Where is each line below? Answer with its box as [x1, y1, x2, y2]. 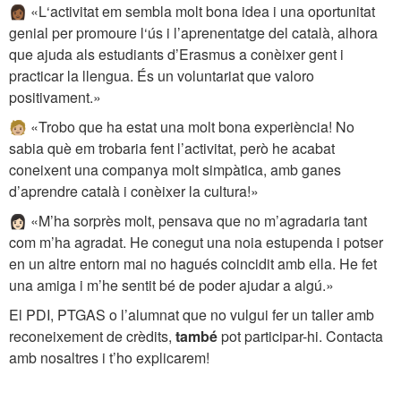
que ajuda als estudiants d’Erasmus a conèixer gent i [9, 43, 344, 64]
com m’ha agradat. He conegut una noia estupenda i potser [9, 231, 383, 252]
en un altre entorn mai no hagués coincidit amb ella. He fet [9, 252, 377, 274]
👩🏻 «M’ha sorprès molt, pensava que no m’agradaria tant [9, 209, 367, 231]
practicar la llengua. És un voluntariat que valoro [9, 64, 314, 86]
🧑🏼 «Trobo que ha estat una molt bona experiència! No [9, 115, 354, 137]
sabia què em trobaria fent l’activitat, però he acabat [9, 137, 335, 158]
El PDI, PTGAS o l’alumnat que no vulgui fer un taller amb [9, 303, 374, 325]
